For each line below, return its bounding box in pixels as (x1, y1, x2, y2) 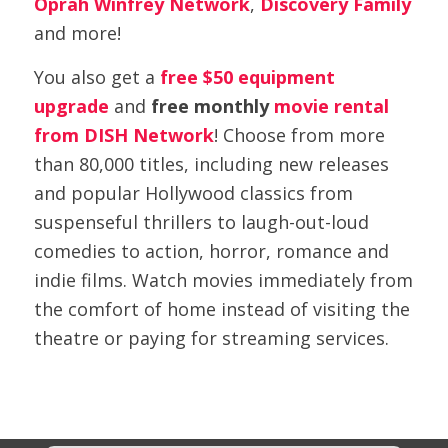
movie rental (268, 94, 389, 119)
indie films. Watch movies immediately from (33, 268, 413, 293)
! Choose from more (213, 123, 385, 148)
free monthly (150, 94, 269, 119)
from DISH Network (33, 123, 214, 148)
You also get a (33, 65, 160, 90)
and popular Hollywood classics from (33, 181, 353, 206)
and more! (33, 21, 126, 46)
